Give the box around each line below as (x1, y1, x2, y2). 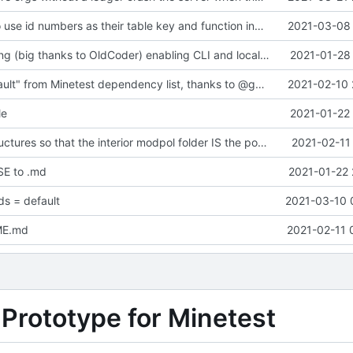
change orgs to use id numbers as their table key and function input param (254, 18, 264, 32)
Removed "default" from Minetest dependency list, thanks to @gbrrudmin (255, 76, 265, 91)
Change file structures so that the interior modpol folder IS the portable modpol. (257, 135, 267, 149)
